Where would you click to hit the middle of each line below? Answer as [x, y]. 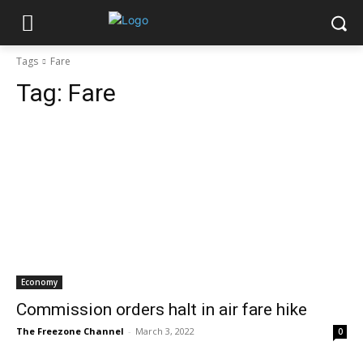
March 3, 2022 [165, 331]
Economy [39, 282]
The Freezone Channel [70, 331]
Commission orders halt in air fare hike [162, 310]
